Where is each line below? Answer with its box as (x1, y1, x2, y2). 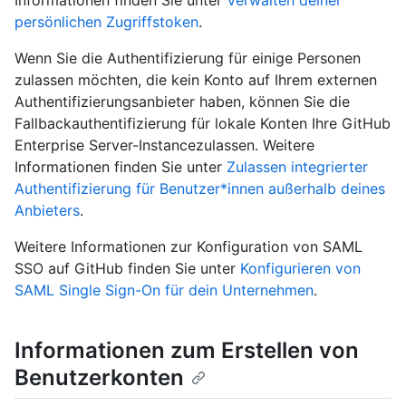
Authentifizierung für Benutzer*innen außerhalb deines (14, 179, 385, 198)
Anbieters (14, 201, 80, 220)
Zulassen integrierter (227, 158, 368, 177)
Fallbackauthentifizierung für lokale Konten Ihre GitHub (14, 114, 391, 133)
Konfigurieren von (240, 259, 361, 278)
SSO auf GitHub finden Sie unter (14, 259, 240, 278)
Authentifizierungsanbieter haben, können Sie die (14, 92, 350, 111)
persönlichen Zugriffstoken (14, 13, 198, 32)
